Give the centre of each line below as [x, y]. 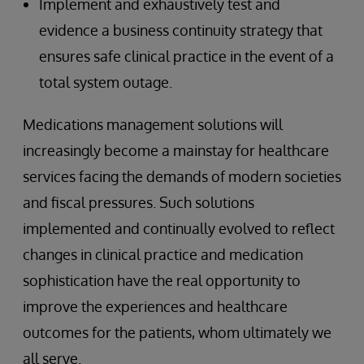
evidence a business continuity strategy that [181, 30]
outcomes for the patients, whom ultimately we [177, 332]
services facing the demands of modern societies [182, 176]
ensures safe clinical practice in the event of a [186, 56]
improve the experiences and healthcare [155, 306]
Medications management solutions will [153, 124]
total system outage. [106, 82]
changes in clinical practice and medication [163, 254]
